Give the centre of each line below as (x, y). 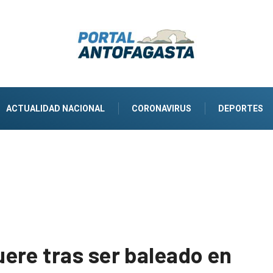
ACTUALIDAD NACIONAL (55, 108)
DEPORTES (241, 108)
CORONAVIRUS (161, 108)
